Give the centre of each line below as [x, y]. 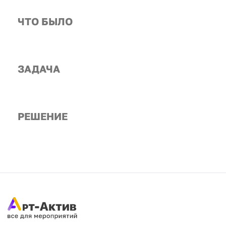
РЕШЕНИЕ [43, 116]
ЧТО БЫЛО [45, 21]
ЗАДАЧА [39, 69]
